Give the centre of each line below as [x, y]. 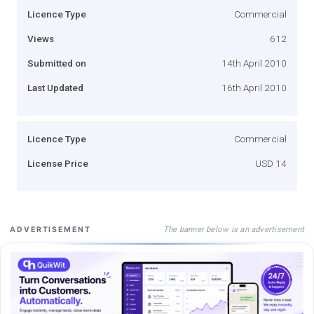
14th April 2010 [254, 63]
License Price [58, 163]
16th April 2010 [254, 87]
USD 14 [271, 163]
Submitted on [57, 63]
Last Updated [55, 87]
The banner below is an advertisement [233, 229]
